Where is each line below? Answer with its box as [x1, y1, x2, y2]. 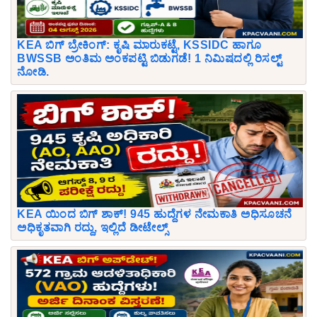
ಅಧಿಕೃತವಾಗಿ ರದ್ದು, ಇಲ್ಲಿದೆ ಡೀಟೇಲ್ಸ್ [17, 221, 168, 234]
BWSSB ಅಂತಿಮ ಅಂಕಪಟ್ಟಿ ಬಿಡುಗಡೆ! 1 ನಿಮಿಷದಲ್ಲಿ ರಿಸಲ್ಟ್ [17, 52, 282, 64]
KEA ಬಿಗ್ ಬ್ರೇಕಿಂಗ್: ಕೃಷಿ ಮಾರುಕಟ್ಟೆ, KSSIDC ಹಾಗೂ [17, 38, 261, 51]
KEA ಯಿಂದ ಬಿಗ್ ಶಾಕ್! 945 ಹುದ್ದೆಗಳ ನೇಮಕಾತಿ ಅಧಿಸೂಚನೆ [17, 207, 292, 220]
